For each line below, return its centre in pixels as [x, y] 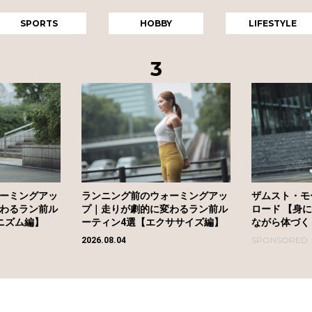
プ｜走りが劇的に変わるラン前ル [154, 209]
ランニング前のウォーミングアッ [154, 195]
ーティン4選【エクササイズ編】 [152, 222]
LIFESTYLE [273, 23]
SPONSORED [279, 240]
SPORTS [39, 23]
